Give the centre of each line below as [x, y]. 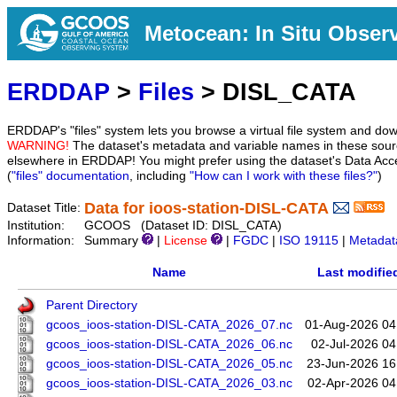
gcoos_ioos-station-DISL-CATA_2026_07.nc [169, 325]
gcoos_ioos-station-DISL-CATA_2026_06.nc [169, 345]
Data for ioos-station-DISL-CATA [206, 209]
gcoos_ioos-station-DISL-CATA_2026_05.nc [169, 364]
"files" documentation [70, 176]
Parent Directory [92, 306]
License [186, 241]
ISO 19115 [309, 241]
